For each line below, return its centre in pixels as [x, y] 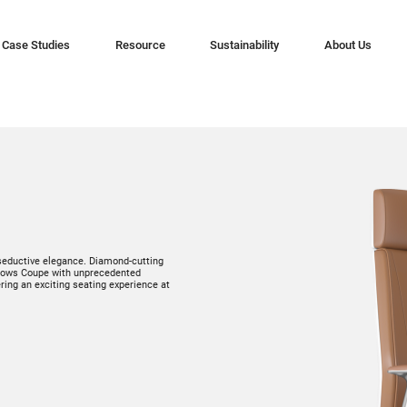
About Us [348, 45]
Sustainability [245, 45]
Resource [140, 45]
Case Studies [36, 45]
